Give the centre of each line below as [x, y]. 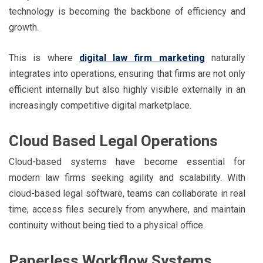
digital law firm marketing [142, 58]
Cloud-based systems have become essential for [127, 161]
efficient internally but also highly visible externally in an [127, 89]
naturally [225, 58]
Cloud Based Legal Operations [113, 141]
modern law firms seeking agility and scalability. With [127, 177]
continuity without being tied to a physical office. [107, 225]
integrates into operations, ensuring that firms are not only [127, 73]
